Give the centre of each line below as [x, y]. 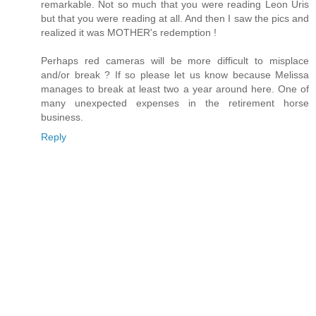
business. [62, 117]
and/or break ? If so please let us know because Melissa [175, 75]
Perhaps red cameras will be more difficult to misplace [175, 61]
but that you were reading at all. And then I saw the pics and [175, 19]
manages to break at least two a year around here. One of [175, 89]
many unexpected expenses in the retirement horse [175, 103]
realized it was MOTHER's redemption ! [129, 33]
